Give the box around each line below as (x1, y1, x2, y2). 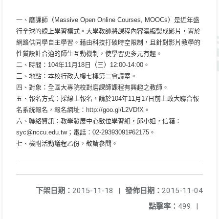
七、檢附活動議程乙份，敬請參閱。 (16, 140, 118, 147)
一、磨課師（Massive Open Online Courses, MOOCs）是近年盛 (16, 16, 199, 23)
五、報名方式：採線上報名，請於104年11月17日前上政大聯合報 (16, 95, 199, 102)
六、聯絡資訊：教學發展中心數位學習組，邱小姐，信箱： (16, 117, 181, 125)
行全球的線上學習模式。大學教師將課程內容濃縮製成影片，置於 (16, 27, 200, 35)
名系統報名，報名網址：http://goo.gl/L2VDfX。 (16, 106, 150, 113)
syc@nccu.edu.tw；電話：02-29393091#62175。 (16, 129, 155, 136)
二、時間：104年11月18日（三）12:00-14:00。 (16, 61, 150, 68)
